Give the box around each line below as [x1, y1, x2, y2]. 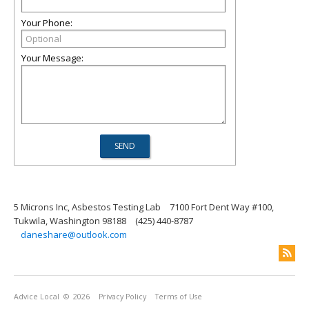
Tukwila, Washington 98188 [14, 215, 126, 227]
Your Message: [21, 52, 83, 64]
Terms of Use [155, 292, 202, 301]
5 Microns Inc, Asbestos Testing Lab [14, 201, 161, 213]
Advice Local [14, 292, 59, 301]
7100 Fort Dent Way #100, [170, 201, 274, 213]
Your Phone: [21, 17, 72, 29]
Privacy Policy [99, 292, 146, 301]
